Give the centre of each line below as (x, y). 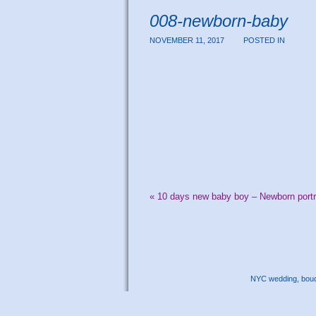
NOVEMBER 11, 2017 (188, 40)
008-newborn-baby (219, 21)
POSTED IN (265, 40)
